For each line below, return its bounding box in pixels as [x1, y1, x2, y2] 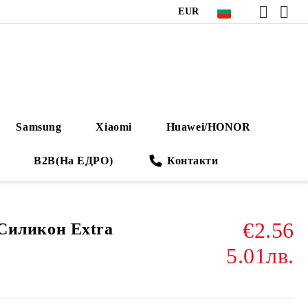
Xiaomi [96, 120, 132, 133]
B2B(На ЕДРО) [34, 154, 113, 166]
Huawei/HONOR [166, 120, 251, 133]
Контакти [167, 154, 219, 166]
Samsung [16, 120, 62, 133]
